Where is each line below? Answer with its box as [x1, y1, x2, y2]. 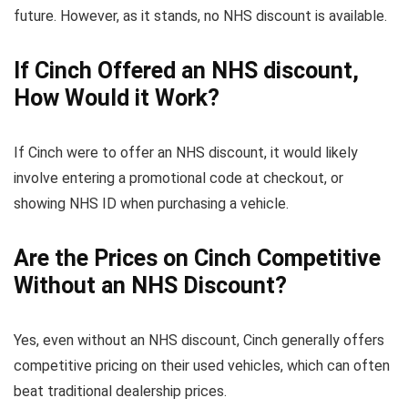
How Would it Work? [14, 85, 219, 112]
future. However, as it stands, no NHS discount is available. [14, 7, 387, 25]
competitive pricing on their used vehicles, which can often [14, 357, 390, 375]
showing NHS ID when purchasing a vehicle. [14, 195, 289, 213]
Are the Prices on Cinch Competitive [14, 245, 381, 272]
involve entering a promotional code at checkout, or [14, 169, 343, 188]
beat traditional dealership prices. [14, 382, 227, 401]
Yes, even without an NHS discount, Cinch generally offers [14, 331, 384, 350]
